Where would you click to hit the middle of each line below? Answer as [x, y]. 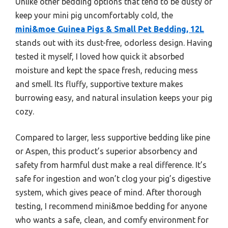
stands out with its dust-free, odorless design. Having [114, 43]
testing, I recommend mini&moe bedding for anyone [111, 206]
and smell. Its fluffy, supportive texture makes [99, 84]
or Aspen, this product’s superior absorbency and [106, 151]
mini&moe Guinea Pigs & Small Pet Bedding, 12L [110, 29]
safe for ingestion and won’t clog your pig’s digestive [113, 179]
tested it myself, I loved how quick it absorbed [100, 57]
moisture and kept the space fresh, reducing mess [107, 70]
